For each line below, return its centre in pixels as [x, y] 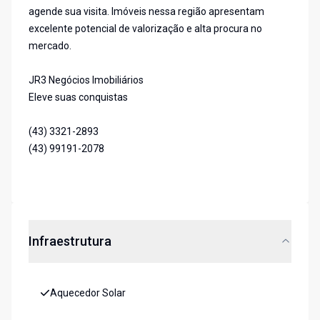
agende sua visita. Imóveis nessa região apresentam [146, 12]
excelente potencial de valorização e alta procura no [145, 29]
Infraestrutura [70, 241]
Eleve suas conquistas [78, 97]
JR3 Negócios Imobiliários [86, 80]
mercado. [50, 46]
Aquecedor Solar [88, 293]
